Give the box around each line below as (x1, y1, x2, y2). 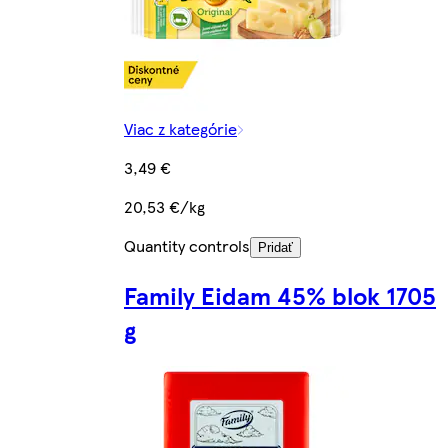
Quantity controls (124, 233, 250, 257)
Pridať (258, 239, 293, 255)
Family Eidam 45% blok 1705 (124, 277, 436, 312)
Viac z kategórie (124, 116, 237, 140)
